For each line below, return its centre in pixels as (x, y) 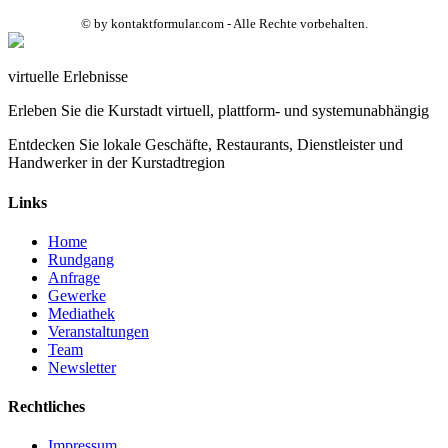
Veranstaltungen (98, 331)
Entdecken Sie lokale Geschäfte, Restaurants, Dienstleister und (205, 145)
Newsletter (82, 367)
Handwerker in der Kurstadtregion (116, 163)
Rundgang (81, 259)
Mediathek (81, 313)
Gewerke (77, 295)
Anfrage (74, 277)
